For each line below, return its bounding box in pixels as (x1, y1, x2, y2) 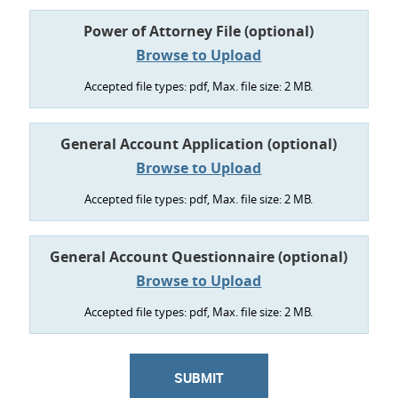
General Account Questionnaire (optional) (50, 246, 348, 267)
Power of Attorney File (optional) (84, 20, 314, 41)
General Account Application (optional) (60, 133, 338, 154)
